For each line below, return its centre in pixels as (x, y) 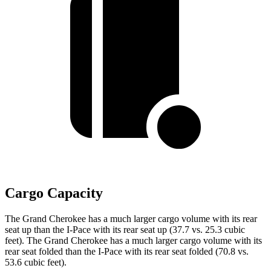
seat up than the (36, 230)
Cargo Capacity (54, 193)
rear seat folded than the (51, 252)
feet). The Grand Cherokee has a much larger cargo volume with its (133, 241)
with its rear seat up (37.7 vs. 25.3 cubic (168, 230)
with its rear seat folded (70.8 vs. (185, 252)
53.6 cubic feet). (36, 263)
